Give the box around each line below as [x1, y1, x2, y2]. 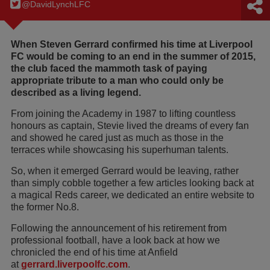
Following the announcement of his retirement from [11, 223, 227, 234]
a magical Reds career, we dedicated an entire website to [11, 190, 254, 201]
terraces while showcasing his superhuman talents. [11, 145, 228, 155]
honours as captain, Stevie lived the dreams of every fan [11, 121, 249, 131]
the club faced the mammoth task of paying [11, 63, 207, 74]
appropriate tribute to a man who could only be [11, 75, 224, 86]
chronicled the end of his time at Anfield [11, 247, 178, 258]
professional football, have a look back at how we [11, 235, 220, 246]
